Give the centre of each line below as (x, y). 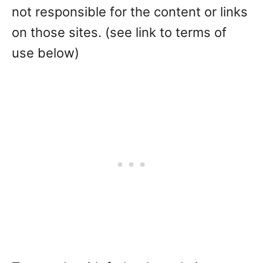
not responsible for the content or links (130, 12)
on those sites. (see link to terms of (119, 32)
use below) (45, 53)
